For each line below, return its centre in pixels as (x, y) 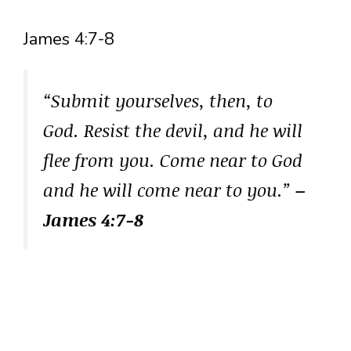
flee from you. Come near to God (173, 159)
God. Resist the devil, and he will (173, 130)
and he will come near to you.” (169, 189)
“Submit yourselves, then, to (158, 100)
